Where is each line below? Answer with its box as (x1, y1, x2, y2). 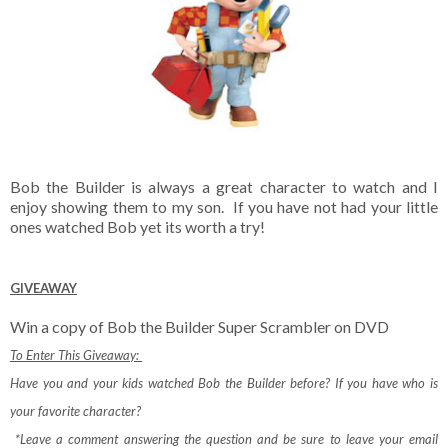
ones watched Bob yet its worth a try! (10, 216, 265, 236)
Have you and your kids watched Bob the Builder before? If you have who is (10, 374, 438, 391)
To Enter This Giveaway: (10, 346, 142, 363)
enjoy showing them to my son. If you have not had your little (10, 196, 438, 216)
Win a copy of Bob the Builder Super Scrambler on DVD (10, 316, 389, 336)
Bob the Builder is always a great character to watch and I (10, 176, 438, 196)
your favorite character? (10, 402, 141, 419)
